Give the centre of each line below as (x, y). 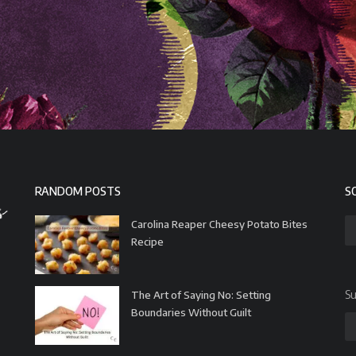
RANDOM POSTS (78, 191)
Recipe (147, 242)
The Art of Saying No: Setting (201, 295)
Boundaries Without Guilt (191, 312)
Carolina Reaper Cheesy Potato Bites (219, 224)
